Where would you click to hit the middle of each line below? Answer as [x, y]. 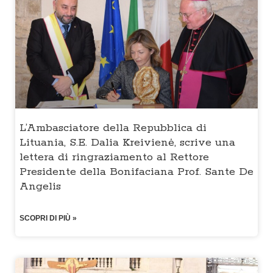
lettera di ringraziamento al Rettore [114, 158]
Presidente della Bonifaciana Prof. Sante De [136, 172]
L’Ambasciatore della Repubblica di [113, 128]
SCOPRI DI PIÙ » [48, 218]
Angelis [40, 187]
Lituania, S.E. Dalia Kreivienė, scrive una [127, 143]
